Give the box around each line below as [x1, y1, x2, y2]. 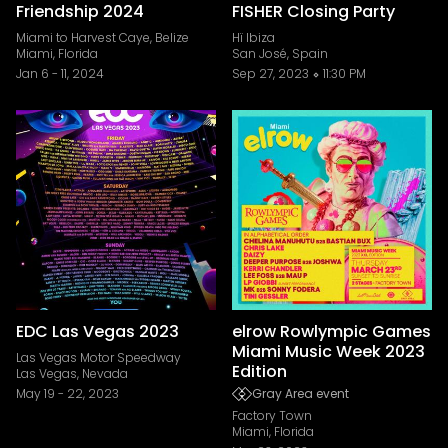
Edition [232, 360, 287, 383]
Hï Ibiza [232, 29, 275, 46]
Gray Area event [252, 385, 349, 402]
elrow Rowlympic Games [232, 320, 431, 343]
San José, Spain [232, 45, 328, 62]
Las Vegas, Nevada [16, 365, 128, 382]
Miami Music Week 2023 [232, 340, 425, 363]
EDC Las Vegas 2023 [16, 320, 179, 343]
